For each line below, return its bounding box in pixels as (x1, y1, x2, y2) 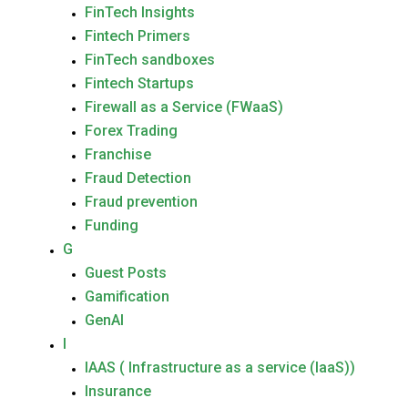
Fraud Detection (85, 169, 192, 187)
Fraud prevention (85, 193, 199, 210)
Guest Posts (85, 264, 168, 281)
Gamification (85, 288, 170, 305)
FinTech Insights (85, 4, 196, 21)
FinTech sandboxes (85, 51, 216, 68)
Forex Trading (85, 122, 178, 139)
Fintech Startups (85, 75, 195, 92)
